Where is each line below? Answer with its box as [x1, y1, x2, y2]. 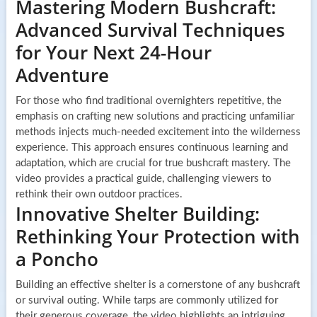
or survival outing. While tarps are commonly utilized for [15, 294, 278, 306]
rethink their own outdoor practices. [15, 188, 183, 200]
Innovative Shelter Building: [15, 200, 260, 226]
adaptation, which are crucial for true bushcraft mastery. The [15, 157, 291, 168]
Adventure [15, 62, 109, 88]
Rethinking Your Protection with [15, 223, 300, 249]
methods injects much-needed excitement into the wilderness [15, 126, 301, 137]
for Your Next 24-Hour [15, 39, 212, 65]
